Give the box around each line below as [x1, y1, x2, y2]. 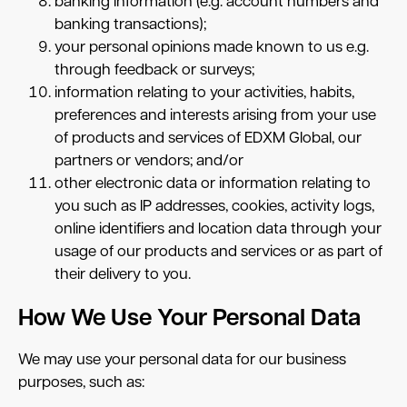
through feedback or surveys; [55, 62, 258, 78]
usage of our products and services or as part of [55, 243, 382, 260]
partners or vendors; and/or [55, 153, 243, 169]
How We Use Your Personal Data [18, 306, 361, 332]
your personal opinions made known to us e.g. [55, 39, 369, 55]
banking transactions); [55, 16, 206, 33]
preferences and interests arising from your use [55, 107, 376, 124]
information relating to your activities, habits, [55, 84, 354, 101]
